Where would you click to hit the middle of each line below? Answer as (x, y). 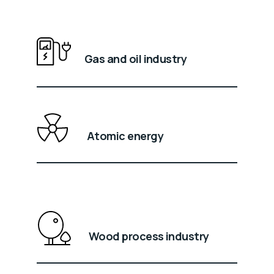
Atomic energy (125, 135)
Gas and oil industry (136, 58)
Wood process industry (149, 236)
